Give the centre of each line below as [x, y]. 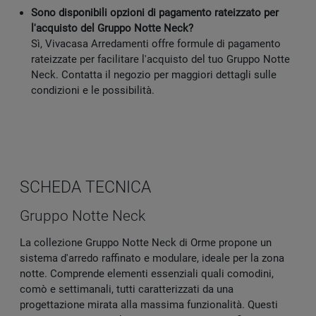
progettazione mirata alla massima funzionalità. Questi [149, 305]
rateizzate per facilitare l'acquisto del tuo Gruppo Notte [160, 60]
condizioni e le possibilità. [93, 91]
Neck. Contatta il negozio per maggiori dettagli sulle [154, 75]
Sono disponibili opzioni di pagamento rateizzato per [155, 13]
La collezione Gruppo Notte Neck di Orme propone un [146, 243]
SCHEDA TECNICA [85, 187]
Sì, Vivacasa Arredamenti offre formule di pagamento [156, 44]
